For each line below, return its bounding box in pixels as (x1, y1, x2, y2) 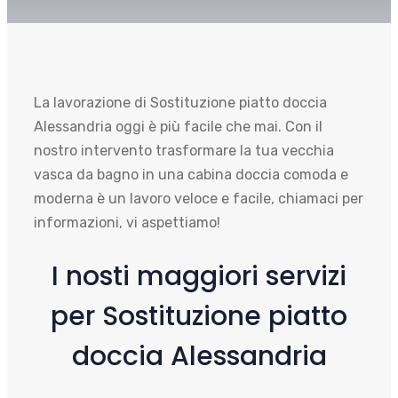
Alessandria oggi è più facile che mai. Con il (34, 117, 322, 135)
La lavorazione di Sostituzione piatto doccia (34, 93, 327, 111)
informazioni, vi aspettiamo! (34, 213, 220, 231)
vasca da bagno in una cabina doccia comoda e (34, 165, 348, 183)
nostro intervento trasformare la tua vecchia (34, 141, 334, 159)
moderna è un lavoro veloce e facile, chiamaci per (34, 189, 363, 207)
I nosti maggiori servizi (52, 257, 346, 295)
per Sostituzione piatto (51, 297, 347, 335)
